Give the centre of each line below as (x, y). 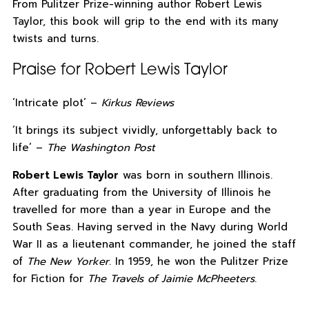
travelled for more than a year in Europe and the (141, 210)
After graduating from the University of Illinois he (141, 193)
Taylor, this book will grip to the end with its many (145, 22)
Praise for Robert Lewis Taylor (120, 71)
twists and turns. (55, 39)
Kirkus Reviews (137, 103)
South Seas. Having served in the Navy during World (150, 227)
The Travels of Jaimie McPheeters (171, 279)
